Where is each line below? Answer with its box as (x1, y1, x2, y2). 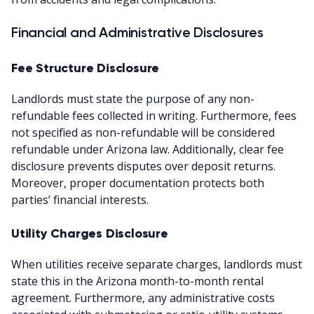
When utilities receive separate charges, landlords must (11, 256, 302, 272)
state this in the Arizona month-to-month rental (11, 273, 264, 289)
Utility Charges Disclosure (11, 225, 168, 241)
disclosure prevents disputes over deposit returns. (11, 158, 275, 174)
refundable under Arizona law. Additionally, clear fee (11, 141, 284, 157)
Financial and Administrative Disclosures (11, 23, 264, 41)
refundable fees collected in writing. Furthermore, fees (11, 107, 296, 123)
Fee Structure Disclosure (11, 60, 160, 76)
